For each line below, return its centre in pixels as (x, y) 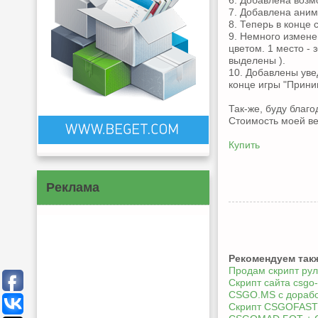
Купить (244, 145)
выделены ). (257, 61)
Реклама (73, 187)
